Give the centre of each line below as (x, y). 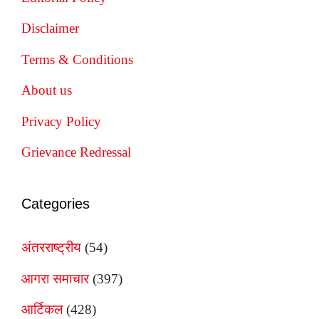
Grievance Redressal (76, 152)
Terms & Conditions (77, 59)
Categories (56, 204)
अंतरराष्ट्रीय (51, 248)
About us (47, 90)
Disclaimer (50, 28)
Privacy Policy (61, 121)
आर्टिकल (42, 310)
